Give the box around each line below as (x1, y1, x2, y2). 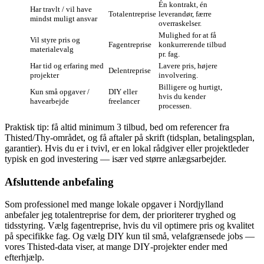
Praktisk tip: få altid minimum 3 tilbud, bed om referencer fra (5, 122, 229, 133)
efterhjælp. (5, 252, 44, 263)
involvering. (159, 71, 198, 80)
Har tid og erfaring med (30, 61, 104, 71)
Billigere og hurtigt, (159, 82, 222, 92)
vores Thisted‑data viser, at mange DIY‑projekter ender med (5, 242, 227, 252)
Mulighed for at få (159, 31, 216, 40)
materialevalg (30, 45, 74, 54)
